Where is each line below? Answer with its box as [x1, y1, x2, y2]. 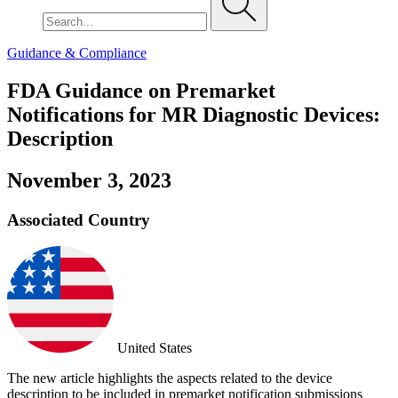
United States [114, 340, 192, 356]
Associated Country [7, 210, 150, 229]
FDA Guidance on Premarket [7, 78, 275, 102]
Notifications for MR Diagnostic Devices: [7, 102, 380, 126]
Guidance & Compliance [7, 45, 147, 60]
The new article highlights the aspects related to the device [7, 370, 332, 386]
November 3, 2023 [7, 168, 171, 192]
